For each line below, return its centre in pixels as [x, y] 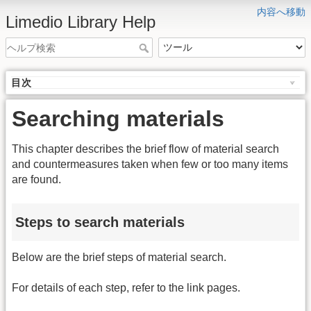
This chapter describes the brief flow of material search [145, 149]
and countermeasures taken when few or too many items [150, 165]
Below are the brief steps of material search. [119, 258]
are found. [36, 180]
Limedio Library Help [81, 22]
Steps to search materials [100, 222]
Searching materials [118, 119]
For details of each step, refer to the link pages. [126, 288]
